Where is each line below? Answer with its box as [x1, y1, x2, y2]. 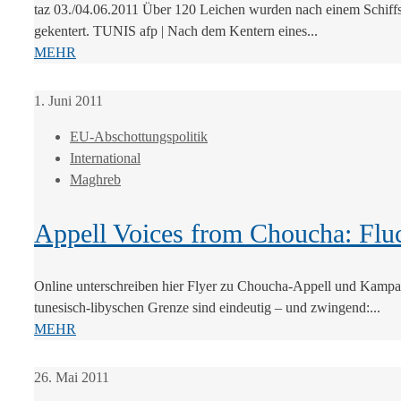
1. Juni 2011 [34, 93, 103, 109]
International [70, 150, 141, 166]
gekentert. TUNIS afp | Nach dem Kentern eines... [34, 23, 318, 39]
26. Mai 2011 [34, 370, 109, 386]
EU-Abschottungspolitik [70, 129, 208, 145]
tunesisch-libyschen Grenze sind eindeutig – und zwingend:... [34, 300, 380, 316]
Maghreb [70, 172, 121, 188]
